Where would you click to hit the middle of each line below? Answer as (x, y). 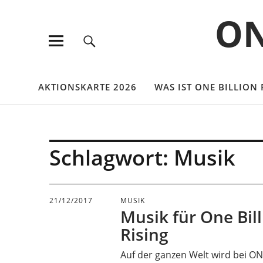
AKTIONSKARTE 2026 (87, 87)
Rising (145, 234)
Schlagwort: (112, 158)
